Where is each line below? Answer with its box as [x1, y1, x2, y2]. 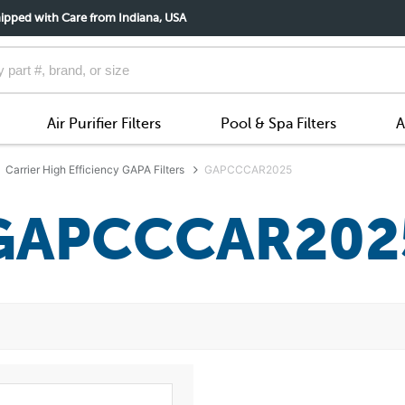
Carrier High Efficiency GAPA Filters [5, 162, 184, 176]
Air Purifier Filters [46, 115, 161, 132]
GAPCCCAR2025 [204, 162, 292, 176]
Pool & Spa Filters [220, 115, 336, 132]
